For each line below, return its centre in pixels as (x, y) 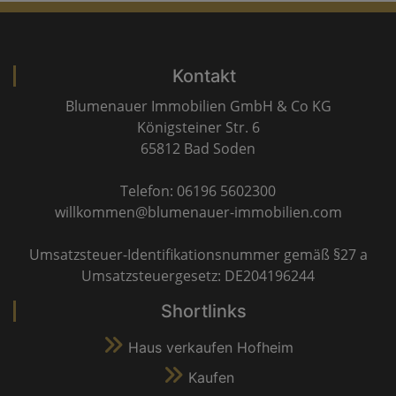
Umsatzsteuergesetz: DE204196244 (198, 276)
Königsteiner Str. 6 (198, 127)
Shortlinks (204, 311)
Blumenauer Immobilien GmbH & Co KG (198, 106)
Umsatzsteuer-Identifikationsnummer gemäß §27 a (198, 255)
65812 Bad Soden (198, 148)
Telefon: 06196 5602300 (198, 191)
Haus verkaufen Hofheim (211, 347)
